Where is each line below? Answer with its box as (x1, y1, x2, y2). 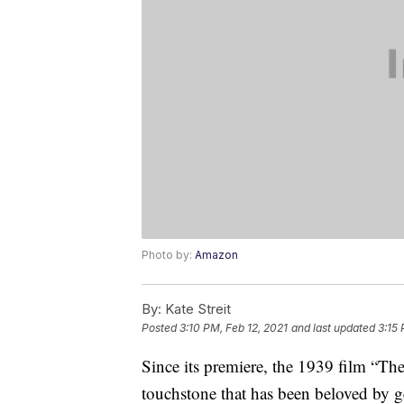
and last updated (291, 321, 375, 335)
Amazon (195, 248, 238, 262)
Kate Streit (161, 300, 231, 318)
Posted (142, 321, 179, 335)
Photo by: (142, 248, 195, 262)
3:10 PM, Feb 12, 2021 (179, 321, 288, 335)
